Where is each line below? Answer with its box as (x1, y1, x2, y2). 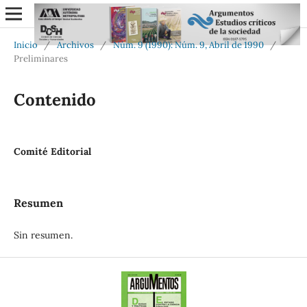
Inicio (13, 38, 38, 51)
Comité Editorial (13, 145, 91, 158)
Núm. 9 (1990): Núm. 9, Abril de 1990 (112, 38, 264, 51)
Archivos (56, 38, 94, 51)
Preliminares (13, 52, 68, 64)
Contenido (13, 88, 96, 110)
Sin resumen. (13, 228, 73, 241)
